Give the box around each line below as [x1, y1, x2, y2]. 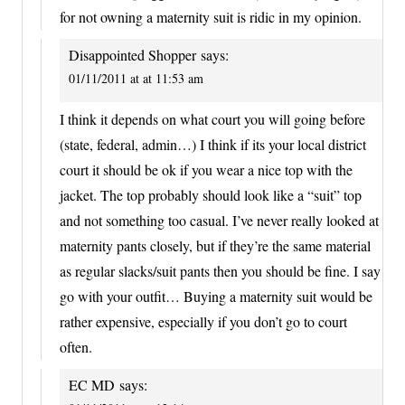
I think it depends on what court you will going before [60, 109, 365, 129]
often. [60, 337, 92, 357]
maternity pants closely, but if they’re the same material [60, 236, 371, 256]
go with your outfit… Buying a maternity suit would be [60, 287, 372, 306]
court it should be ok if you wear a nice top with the [60, 160, 353, 180]
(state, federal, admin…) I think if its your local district [60, 135, 366, 155]
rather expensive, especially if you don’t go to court [60, 312, 347, 332]
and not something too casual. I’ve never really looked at [60, 211, 379, 231]
